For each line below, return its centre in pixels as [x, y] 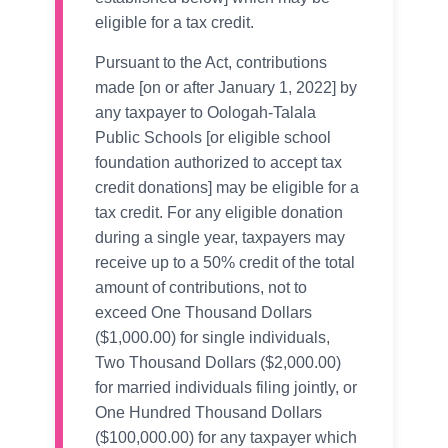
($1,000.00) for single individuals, [212, 338]
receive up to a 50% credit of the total [225, 263]
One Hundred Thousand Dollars [208, 413]
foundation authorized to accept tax [218, 163]
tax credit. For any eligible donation [219, 213]
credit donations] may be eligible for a [227, 188]
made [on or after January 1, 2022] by [226, 88]
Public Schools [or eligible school [213, 138]
